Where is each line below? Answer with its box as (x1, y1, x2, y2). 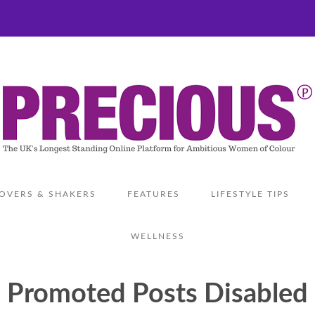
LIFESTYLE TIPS (210, 190, 290, 198)
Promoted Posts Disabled (7, 281, 308, 307)
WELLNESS (130, 232, 185, 240)
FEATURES (127, 190, 180, 198)
